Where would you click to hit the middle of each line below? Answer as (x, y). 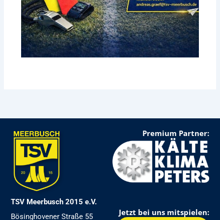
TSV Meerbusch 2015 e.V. (54, 202)
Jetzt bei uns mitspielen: (164, 212)
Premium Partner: (176, 133)
